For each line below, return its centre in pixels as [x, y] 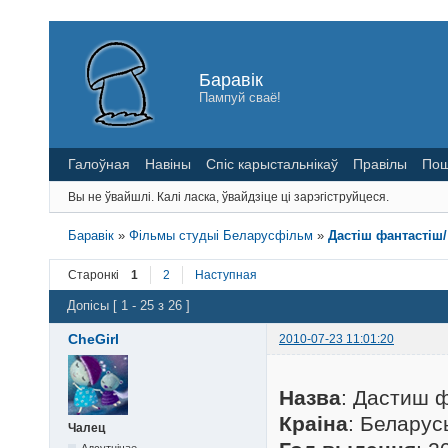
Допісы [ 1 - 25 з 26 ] [128, 306]
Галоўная [99, 163]
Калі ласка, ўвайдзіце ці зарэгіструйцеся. [273, 196]
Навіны [168, 163]
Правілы [380, 163]
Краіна [313, 424]
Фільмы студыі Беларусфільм [221, 235]
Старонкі [93, 274]
